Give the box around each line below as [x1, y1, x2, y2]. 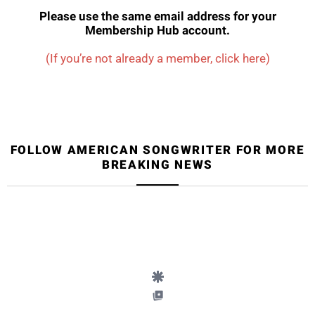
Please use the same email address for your [39, 9, 276, 23]
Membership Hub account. [85, 23, 230, 37]
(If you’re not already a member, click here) [45, 51, 270, 65]
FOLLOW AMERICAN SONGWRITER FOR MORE [10, 143, 305, 157]
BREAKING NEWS [101, 157, 214, 172]
